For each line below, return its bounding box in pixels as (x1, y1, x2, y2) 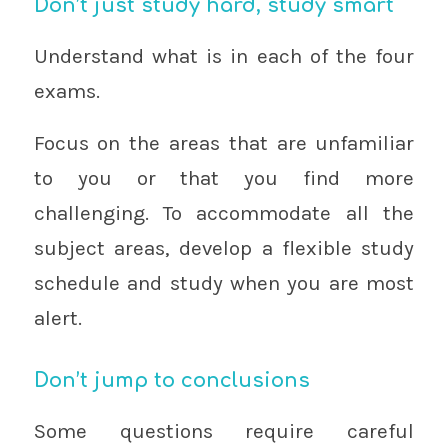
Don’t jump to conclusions (33, 369, 310, 393)
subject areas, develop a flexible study (33, 236, 415, 261)
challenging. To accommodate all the (33, 201, 415, 226)
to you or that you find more (33, 166, 415, 191)
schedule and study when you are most (33, 271, 415, 296)
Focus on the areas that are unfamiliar (33, 131, 415, 156)
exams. (33, 78, 100, 103)
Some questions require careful (33, 418, 415, 443)
